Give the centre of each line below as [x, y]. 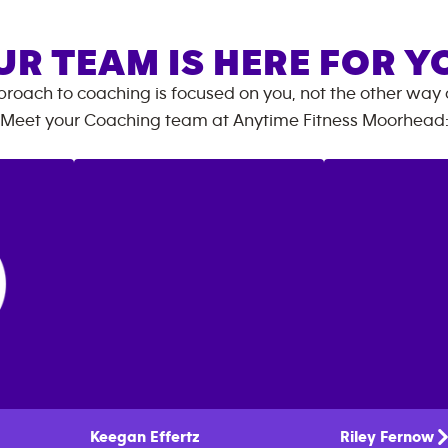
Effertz [175, 437]
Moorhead [403, 121]
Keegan [118, 437]
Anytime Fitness [297, 121]
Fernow [407, 437]
